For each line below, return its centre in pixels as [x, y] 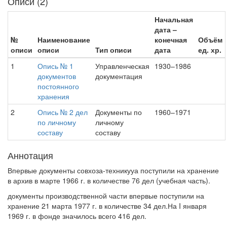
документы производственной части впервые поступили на [106, 196]
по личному [57, 122]
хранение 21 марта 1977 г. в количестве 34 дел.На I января [107, 206]
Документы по [119, 112]
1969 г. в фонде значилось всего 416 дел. [77, 216]
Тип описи [113, 50]
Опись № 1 [55, 66]
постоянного [58, 86]
